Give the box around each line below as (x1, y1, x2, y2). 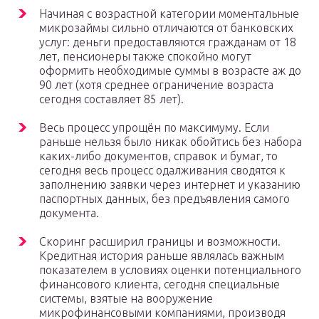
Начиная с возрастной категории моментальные (39, 7, 299, 21)
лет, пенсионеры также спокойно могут (39, 50, 251, 63)
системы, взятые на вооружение (39, 292, 213, 305)
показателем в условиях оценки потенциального (39, 263, 301, 277)
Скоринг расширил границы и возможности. (39, 235, 281, 249)
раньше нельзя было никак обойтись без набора (39, 135, 302, 149)
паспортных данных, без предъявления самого (39, 192, 290, 206)
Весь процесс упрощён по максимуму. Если (39, 121, 269, 135)
